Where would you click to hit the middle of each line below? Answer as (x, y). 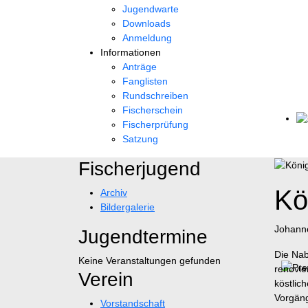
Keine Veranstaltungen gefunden (150, 261)
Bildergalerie (128, 207)
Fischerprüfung (155, 124)
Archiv (114, 192)
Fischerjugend (140, 169)
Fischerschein (153, 110)
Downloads (146, 23)
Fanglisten (145, 81)
